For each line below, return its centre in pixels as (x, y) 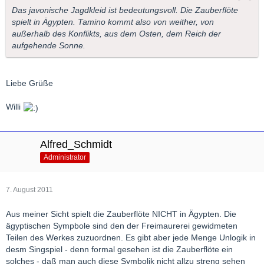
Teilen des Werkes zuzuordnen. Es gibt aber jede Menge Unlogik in (131, 237)
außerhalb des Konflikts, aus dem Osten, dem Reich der (116, 34)
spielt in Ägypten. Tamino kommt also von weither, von (113, 22)
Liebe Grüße (29, 83)
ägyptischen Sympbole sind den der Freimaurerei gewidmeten (122, 225)
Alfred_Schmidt (76, 144)
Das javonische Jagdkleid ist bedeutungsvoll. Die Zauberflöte (125, 10)
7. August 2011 (29, 189)
